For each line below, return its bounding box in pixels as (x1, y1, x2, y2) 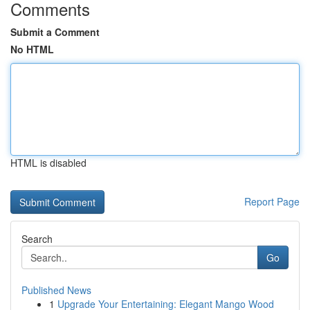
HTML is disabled (10, 156, 86, 170)
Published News (21, 283, 91, 297)
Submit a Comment (10, 25, 100, 39)
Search (21, 232, 53, 246)
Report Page (244, 194, 300, 208)
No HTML (10, 42, 54, 56)
